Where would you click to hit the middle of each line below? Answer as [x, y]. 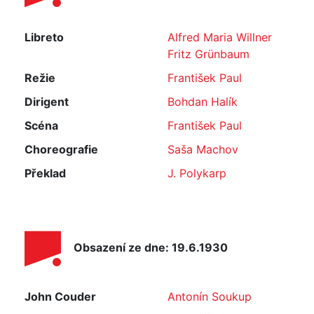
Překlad [45, 173]
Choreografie [61, 149]
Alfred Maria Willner [220, 37]
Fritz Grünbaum [209, 54]
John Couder [60, 296]
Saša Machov [203, 149]
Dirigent [47, 102]
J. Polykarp [197, 173]
